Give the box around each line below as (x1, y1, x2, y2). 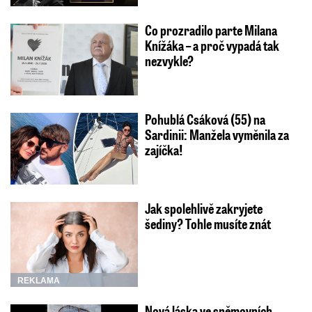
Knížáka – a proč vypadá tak (144, 36, 279, 54)
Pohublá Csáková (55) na (144, 109, 265, 128)
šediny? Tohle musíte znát (144, 214, 271, 233)
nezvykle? (144, 51, 194, 70)
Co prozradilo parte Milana (144, 20, 277, 39)
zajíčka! (144, 140, 182, 159)
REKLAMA (17, 275, 60, 286)
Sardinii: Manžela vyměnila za (144, 125, 289, 143)
